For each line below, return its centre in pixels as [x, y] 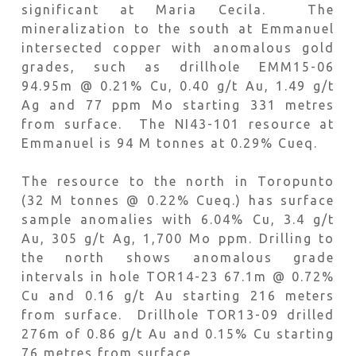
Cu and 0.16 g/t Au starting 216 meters [178, 296]
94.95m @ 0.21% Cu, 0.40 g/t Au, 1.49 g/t [178, 86]
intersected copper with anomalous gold [178, 48]
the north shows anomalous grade [178, 257]
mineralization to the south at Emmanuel [178, 29]
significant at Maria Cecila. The [178, 10]
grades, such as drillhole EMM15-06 [178, 67]
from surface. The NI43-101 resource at [178, 124]
